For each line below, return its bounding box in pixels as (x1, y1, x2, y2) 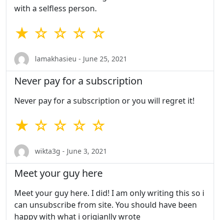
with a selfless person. (14, 3, 97, 14)
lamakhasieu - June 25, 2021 (33, 54, 127, 63)
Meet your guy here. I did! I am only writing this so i (14, 188, 204, 199)
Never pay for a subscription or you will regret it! (14, 95, 194, 107)
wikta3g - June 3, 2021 (33, 146, 107, 156)
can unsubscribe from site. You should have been (14, 199, 197, 211)
